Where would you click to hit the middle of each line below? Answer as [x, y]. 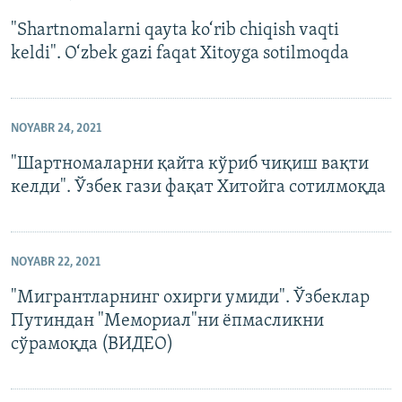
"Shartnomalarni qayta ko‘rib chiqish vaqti [175, 31]
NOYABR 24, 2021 [56, 129]
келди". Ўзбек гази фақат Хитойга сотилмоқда [198, 188]
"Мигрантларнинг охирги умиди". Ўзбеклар [190, 298]
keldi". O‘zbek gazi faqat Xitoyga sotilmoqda [180, 54]
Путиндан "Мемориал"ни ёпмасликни [167, 322]
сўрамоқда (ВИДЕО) [92, 345]
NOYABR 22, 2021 [56, 263]
